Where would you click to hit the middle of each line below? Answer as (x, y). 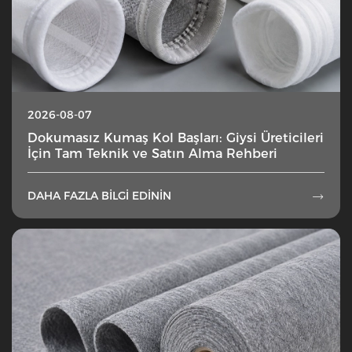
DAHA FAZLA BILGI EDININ (99, 196)
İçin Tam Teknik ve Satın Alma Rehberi (152, 153)
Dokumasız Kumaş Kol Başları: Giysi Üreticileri (176, 137)
